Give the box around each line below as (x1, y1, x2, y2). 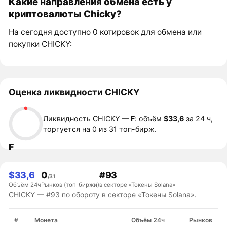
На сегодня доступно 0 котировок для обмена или (9, 27, 202, 37)
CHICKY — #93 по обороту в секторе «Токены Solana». (9, 190, 197, 199)
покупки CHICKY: (9, 39, 72, 49)
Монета (34, 216, 58, 224)
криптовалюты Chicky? (9, 8, 122, 20)
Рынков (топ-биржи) (41, 181, 100, 188)
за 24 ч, (184, 114, 213, 123)
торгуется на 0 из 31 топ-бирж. (43, 125, 157, 134)
